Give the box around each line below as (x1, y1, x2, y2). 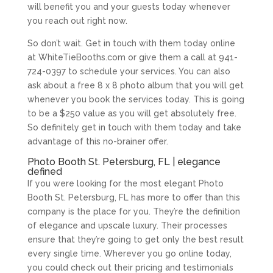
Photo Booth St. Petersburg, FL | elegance (27, 155, 221, 168)
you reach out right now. (27, 15, 127, 26)
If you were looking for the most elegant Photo (27, 178, 224, 188)
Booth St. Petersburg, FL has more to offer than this (27, 192, 240, 202)
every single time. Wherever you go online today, (27, 248, 232, 258)
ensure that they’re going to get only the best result (27, 234, 244, 244)
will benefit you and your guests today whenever (27, 1, 230, 12)
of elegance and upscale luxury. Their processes (27, 220, 227, 230)
